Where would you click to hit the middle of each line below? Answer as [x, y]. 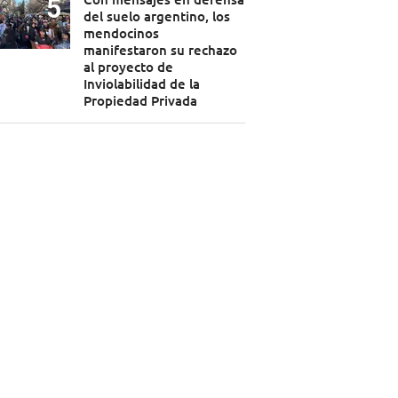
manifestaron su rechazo [160, 50]
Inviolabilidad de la [141, 84]
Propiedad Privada [140, 101]
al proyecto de [128, 67]
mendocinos [121, 33]
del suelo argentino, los [156, 16]
